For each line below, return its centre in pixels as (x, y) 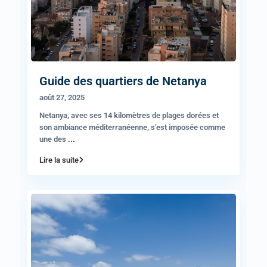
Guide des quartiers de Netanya (123, 81)
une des (54, 139)
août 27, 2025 (62, 97)
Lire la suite (59, 160)
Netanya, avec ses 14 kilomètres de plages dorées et (129, 115)
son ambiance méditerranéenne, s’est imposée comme (132, 127)
